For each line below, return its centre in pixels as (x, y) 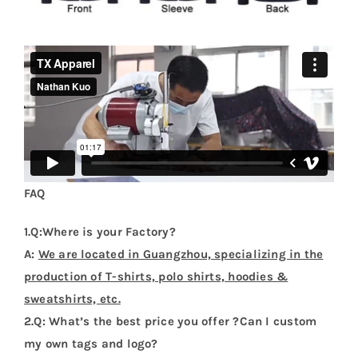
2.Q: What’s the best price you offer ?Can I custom (170, 322)
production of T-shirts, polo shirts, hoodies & (156, 277)
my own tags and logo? (91, 344)
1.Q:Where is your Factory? (99, 232)
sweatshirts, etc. (72, 299)
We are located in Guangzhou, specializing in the (181, 255)
